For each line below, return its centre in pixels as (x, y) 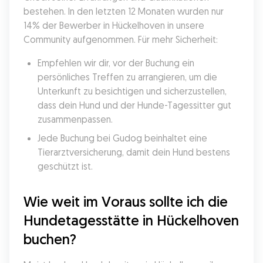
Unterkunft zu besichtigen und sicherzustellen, (132, 91)
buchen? (50, 239)
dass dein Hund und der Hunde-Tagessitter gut (134, 105)
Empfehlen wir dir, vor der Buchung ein (116, 63)
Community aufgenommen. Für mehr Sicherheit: (121, 39)
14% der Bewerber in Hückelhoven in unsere (114, 25)
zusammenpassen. (75, 119)
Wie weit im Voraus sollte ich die (126, 201)
